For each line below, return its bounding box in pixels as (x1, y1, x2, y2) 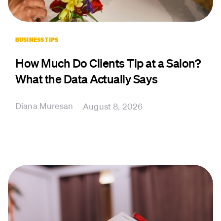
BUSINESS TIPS (15, 36, 59, 44)
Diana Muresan (15, 101, 74, 111)
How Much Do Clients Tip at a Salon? (15, 56, 201, 71)
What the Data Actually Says (15, 72, 158, 86)
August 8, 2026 (83, 101, 143, 112)
